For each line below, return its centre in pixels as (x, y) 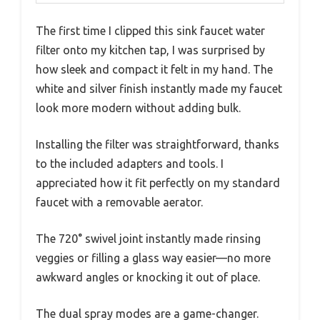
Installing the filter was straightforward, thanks (157, 144)
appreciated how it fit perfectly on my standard (158, 182)
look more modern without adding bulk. (138, 107)
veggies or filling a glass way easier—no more (153, 257)
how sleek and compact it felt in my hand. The (154, 69)
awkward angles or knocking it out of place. (148, 277)
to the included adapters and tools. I (130, 163)
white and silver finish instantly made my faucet (159, 88)
